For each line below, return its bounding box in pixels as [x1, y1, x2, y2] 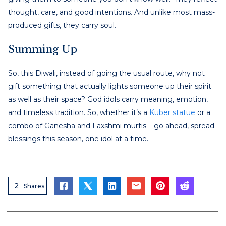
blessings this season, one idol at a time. [8, 134, 148, 143]
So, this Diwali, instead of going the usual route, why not [8, 68, 205, 78]
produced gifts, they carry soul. [8, 20, 116, 30]
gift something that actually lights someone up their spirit [8, 81, 211, 91]
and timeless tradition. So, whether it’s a [8, 107, 149, 117]
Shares [24, 182, 44, 190]
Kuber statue [149, 107, 195, 117]
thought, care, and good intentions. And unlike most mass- [8, 7, 215, 17]
